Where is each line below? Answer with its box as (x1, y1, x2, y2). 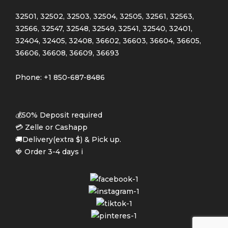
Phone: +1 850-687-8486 (15, 72, 105, 82)
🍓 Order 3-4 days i (15, 147, 83, 156)
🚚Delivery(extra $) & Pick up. (15, 134, 121, 144)
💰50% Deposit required (15, 110, 102, 120)
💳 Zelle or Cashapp (15, 122, 88, 132)
